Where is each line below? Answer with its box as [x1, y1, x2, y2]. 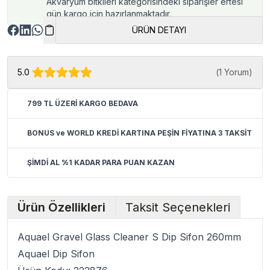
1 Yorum [219, 67, 249, 77]
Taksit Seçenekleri [125, 200, 230, 215]
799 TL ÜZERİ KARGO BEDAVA [27, 99, 138, 108]
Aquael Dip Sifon [17, 248, 95, 260]
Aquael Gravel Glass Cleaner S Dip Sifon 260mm [17, 231, 241, 243]
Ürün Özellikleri [17, 200, 105, 215]
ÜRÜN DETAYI [132, 25, 186, 35]
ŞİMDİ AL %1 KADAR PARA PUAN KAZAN [27, 158, 175, 167]
